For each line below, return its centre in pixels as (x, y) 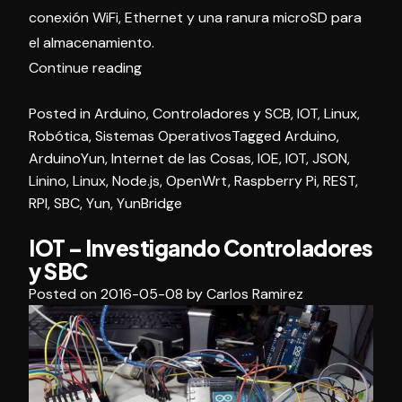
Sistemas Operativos (163, 135)
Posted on (65, 293)
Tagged (258, 135)
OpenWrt (197, 180)
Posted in (61, 113)
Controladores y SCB (222, 113)
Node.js (136, 180)
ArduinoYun (67, 158)
